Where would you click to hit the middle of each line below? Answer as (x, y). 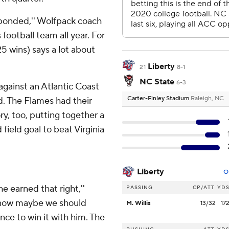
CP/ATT (204, 188)
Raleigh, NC (207, 99)
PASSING (140, 188)
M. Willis (139, 203)
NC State (157, 82)
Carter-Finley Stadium (159, 99)
